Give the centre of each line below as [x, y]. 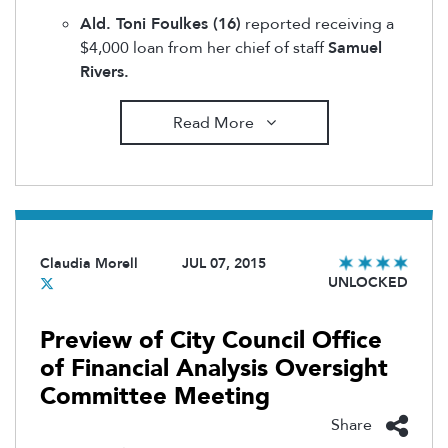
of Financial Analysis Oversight [214, 369]
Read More [215, 122]
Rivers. [104, 72]
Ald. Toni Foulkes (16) [160, 24]
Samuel [355, 48]
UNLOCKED [368, 283]
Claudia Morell [89, 264]
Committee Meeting [155, 397]
